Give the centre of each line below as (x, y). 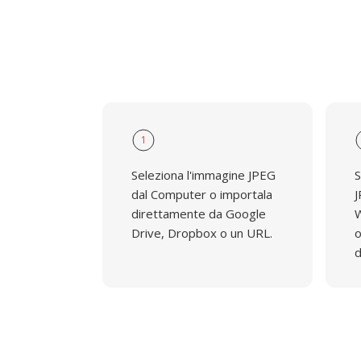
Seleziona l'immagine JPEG (203, 175)
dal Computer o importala (202, 194)
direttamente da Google (199, 214)
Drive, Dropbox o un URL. (202, 233)
